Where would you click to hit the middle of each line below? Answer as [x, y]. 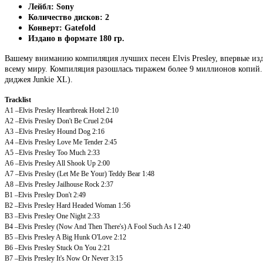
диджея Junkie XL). [39, 79]
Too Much [71, 152]
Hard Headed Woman [86, 205]
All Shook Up [76, 163]
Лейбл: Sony [51, 6]
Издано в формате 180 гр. [76, 38]
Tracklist [18, 100]
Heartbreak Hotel [81, 110]
